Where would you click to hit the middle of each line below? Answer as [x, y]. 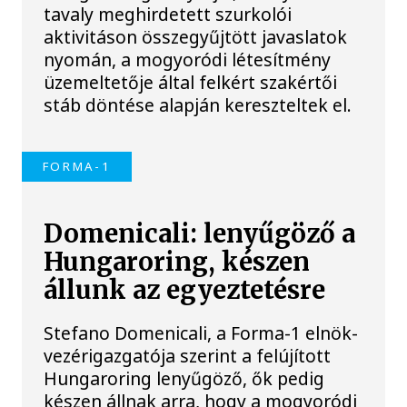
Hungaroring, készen [177, 263]
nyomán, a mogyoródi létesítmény [188, 59]
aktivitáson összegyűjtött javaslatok [196, 36]
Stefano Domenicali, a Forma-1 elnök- [201, 333]
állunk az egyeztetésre [185, 291]
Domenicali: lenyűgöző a [200, 234]
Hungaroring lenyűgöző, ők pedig [184, 378]
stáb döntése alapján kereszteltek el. [198, 104]
